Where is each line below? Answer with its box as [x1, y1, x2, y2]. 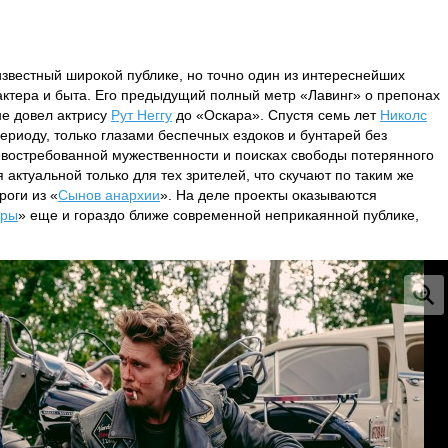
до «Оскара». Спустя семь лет [172, 107, 380, 123]
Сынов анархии [58, 187, 160, 203]
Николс [380, 107, 427, 123]
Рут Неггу [111, 107, 172, 123]
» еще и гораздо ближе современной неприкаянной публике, [18, 207, 419, 223]
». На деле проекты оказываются [160, 187, 377, 203]
